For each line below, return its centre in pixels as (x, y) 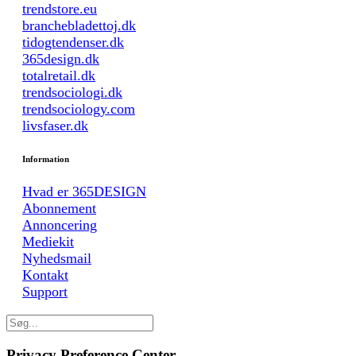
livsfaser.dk (55, 126)
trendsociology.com (79, 109)
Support (45, 292)
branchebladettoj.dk (79, 26)
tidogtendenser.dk (73, 43)
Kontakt (45, 275)
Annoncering (60, 225)
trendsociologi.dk (72, 93)
